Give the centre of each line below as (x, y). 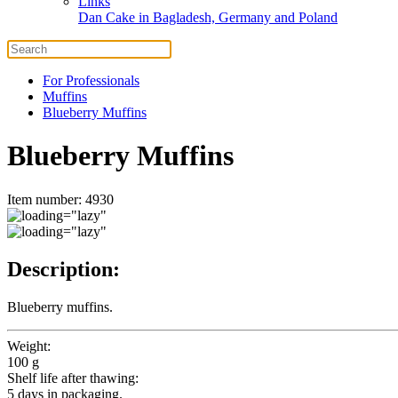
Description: (64, 269)
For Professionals (91, 80)
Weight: (29, 346)
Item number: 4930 (60, 199)
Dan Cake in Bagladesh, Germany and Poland (208, 17)
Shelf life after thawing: (73, 378)
